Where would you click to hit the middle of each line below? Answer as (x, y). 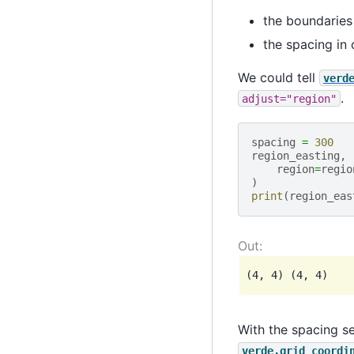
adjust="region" (289, 98)
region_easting (295, 156)
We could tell (278, 77)
